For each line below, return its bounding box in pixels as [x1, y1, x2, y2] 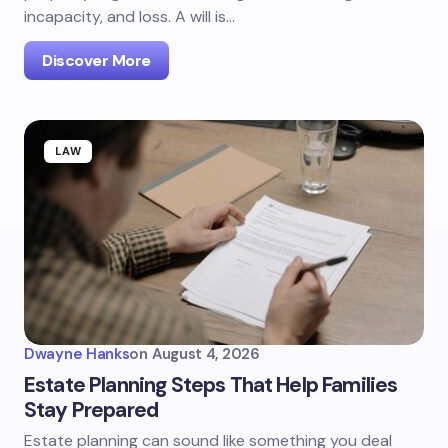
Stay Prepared [24, 396, 159, 424]
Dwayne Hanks [24, 344, 130, 364]
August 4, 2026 [151, 344, 260, 364]
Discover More [42, 50, 151, 71]
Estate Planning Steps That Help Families [24, 371, 398, 399]
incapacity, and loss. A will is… [24, 6, 235, 27]
